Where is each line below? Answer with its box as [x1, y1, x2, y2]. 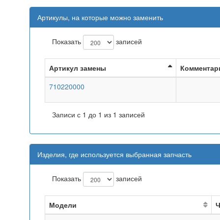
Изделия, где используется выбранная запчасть [37, 149, 192, 159]
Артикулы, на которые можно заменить [37, 12, 163, 22]
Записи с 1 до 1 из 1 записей [52, 110, 145, 119]
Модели [49, 200, 77, 210]
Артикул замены [49, 63, 106, 73]
